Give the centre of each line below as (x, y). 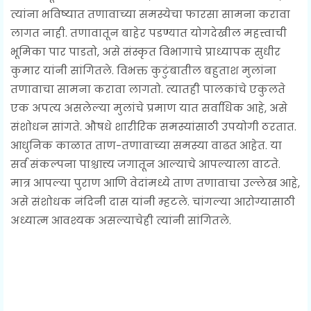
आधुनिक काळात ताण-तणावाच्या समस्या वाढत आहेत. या (146, 146)
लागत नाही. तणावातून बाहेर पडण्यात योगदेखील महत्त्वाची (149, 33)
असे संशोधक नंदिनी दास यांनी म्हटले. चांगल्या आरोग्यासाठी (153, 202)
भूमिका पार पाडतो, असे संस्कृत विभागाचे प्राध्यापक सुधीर (145, 52)
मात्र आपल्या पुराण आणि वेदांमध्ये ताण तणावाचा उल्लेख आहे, (155, 183)
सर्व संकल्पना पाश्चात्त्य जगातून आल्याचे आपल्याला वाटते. (145, 165)
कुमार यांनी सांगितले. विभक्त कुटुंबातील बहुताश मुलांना (143, 71)
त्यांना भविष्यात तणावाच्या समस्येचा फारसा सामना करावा (150, 15)
